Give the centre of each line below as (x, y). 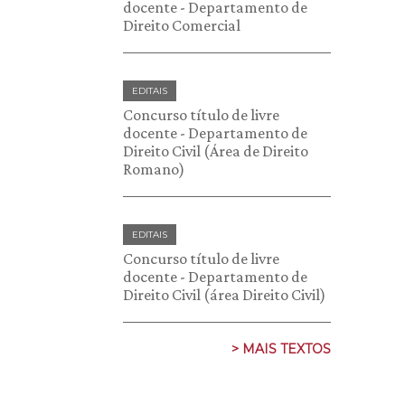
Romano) (154, 169)
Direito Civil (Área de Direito (216, 151)
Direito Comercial (182, 25)
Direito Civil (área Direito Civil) (224, 295)
